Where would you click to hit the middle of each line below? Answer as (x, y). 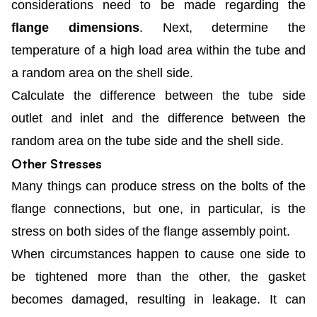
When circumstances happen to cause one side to (158, 254)
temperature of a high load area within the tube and (158, 50)
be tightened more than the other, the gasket (158, 276)
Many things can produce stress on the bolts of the (158, 186)
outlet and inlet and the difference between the (158, 118)
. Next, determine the (222, 27)
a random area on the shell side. (102, 73)
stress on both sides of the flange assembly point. (151, 231)
